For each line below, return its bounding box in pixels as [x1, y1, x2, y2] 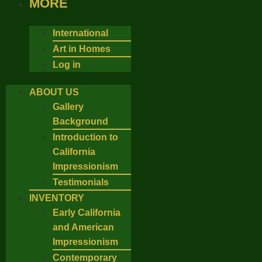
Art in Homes [53, 44, 111, 54]
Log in [53, 60, 81, 70]
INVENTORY [29, 193, 84, 203]
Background [53, 116, 108, 126]
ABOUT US [29, 87, 79, 97]
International [53, 28, 108, 38]
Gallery [53, 102, 84, 112]
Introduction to [53, 132, 118, 142]
